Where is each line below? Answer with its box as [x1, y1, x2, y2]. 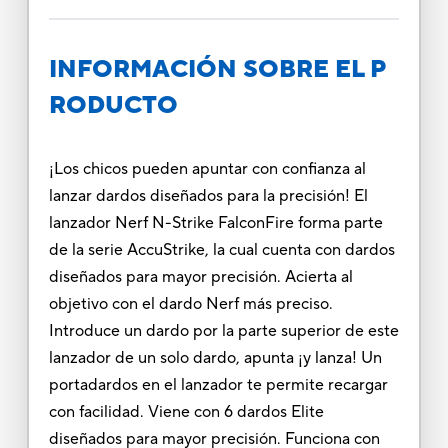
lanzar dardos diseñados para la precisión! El [48, 185, 368, 206]
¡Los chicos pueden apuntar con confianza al [48, 158, 366, 179]
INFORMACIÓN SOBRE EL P [48, 53, 386, 85]
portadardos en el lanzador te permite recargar [48, 374, 388, 395]
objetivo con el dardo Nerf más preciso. [48, 293, 333, 314]
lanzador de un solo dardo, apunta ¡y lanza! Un [48, 347, 382, 368]
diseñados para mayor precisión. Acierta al [48, 266, 353, 287]
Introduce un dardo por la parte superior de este [48, 320, 399, 341]
